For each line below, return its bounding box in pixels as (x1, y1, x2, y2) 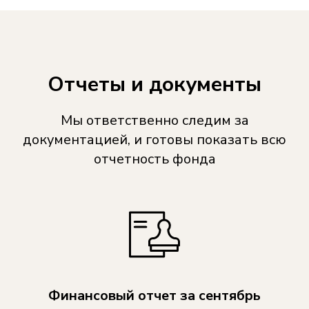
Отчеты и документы (48, 70, 261, 99)
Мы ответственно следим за (60, 111, 249, 130)
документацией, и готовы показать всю (23, 130, 286, 149)
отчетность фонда (93, 150, 216, 168)
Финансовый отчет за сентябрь (48, 286, 261, 305)
